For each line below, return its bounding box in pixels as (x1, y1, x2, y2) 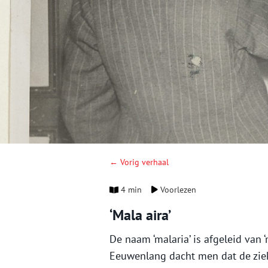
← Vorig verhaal (109, 157, 169, 168)
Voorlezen (158, 184, 197, 196)
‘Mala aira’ (109, 206, 171, 225)
